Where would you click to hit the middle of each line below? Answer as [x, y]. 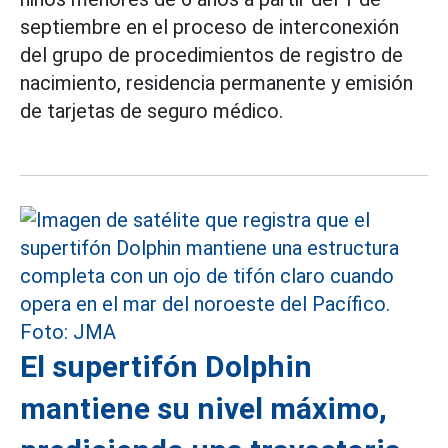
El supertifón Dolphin [166, 367]
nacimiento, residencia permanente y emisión [216, 83]
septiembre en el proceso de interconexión [209, 27]
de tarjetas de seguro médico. [151, 111]
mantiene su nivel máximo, [203, 409]
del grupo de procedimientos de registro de [211, 55]
